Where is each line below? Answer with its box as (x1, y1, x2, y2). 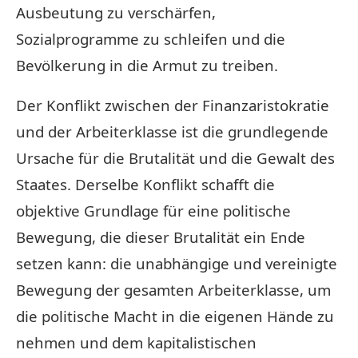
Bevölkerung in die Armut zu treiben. (16, 54, 278, 75)
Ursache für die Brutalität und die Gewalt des (16, 147, 335, 168)
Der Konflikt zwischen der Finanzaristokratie (16, 94, 329, 115)
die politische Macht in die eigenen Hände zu (16, 305, 334, 326)
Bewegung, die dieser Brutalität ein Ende (16, 226, 305, 247)
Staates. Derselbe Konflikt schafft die (16, 173, 275, 194)
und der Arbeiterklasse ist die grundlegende (16, 121, 328, 141)
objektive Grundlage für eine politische (16, 200, 291, 221)
